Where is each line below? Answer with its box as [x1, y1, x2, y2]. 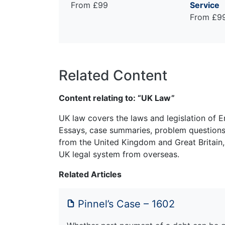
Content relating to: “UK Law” [59, 92, 175, 103]
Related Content [59, 66, 167, 84]
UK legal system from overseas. [59, 149, 179, 159]
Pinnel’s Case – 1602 [78, 197, 175, 210]
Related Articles [59, 169, 122, 179]
